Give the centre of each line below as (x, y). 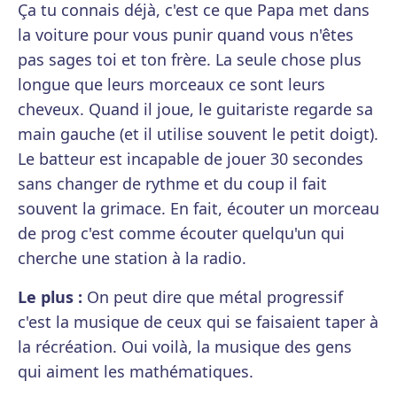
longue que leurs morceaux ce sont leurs (171, 85)
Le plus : (50, 297)
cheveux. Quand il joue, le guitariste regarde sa (195, 109)
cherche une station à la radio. (132, 258)
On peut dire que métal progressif (213, 297)
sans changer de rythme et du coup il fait (172, 184)
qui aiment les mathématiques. (136, 372)
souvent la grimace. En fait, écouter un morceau (198, 209)
